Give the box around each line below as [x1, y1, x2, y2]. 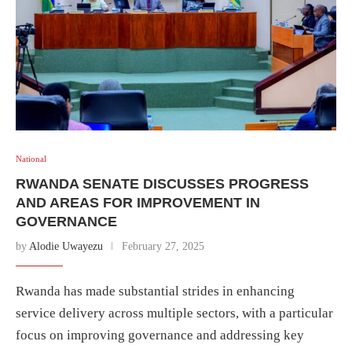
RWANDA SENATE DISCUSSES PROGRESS [16, 175, 309, 192]
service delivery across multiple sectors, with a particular [16, 305, 333, 321]
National [16, 153, 46, 163]
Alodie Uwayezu [29, 240, 103, 252]
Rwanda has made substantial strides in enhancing [16, 283, 295, 299]
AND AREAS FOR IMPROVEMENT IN [16, 194, 260, 211]
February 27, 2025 [122, 240, 204, 252]
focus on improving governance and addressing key [16, 327, 304, 343]
